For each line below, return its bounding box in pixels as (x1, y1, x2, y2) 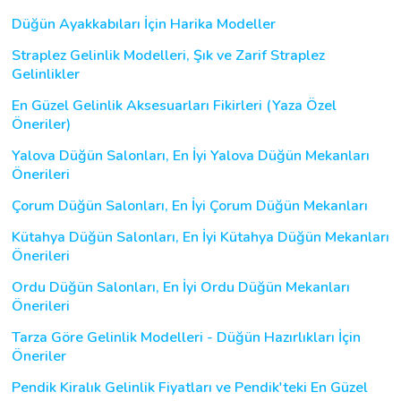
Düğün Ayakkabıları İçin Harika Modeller (12, 13, 276, 34)
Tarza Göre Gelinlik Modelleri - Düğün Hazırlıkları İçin (12, 327, 361, 347)
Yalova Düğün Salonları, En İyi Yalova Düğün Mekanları (12, 145, 370, 166)
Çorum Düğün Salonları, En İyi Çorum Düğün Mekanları (12, 195, 368, 216)
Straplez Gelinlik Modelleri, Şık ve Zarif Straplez (12, 45, 325, 65)
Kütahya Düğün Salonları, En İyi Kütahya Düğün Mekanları (12, 226, 389, 247)
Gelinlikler (12, 64, 80, 84)
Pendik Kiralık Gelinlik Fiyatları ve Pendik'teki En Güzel (12, 377, 368, 397)
